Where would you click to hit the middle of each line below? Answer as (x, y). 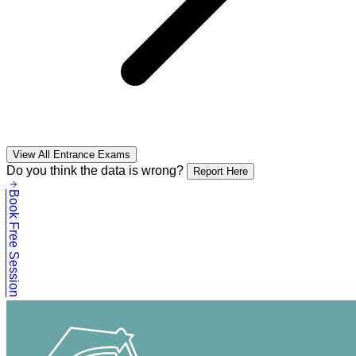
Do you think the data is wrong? (95, 171)
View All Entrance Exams (72, 155)
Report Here (221, 172)
